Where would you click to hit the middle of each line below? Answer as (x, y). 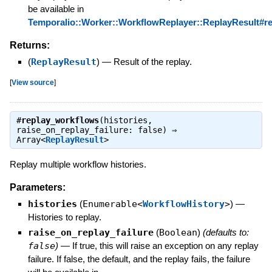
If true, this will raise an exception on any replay (165, 245)
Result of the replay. (152, 61)
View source (32, 82)
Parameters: (37, 187)
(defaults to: (226, 232)
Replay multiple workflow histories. (78, 165)
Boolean (178, 232)
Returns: (29, 45)
